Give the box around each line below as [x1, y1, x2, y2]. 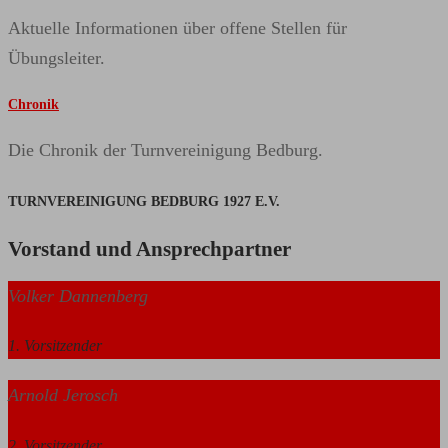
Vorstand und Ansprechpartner [8, 237, 291, 262]
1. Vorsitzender [8, 336, 102, 354]
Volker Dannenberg [8, 285, 148, 306]
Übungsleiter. [8, 47, 105, 68]
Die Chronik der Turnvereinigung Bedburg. [8, 139, 323, 160]
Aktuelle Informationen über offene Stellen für [8, 17, 347, 38]
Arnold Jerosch [8, 385, 118, 406]
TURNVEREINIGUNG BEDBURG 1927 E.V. [8, 192, 280, 209]
